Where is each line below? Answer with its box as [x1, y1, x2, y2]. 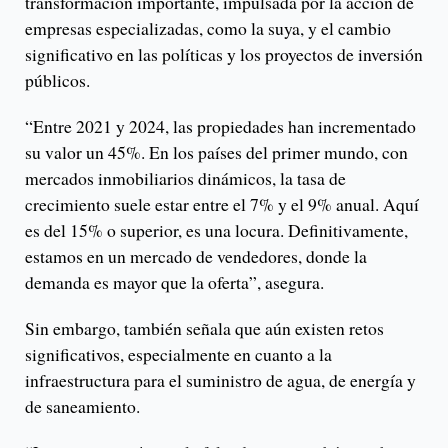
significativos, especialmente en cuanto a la [25, 341, 332, 366]
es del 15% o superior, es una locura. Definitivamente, [25, 217, 408, 242]
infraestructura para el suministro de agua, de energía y [25, 367, 416, 392]
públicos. [25, 67, 90, 92]
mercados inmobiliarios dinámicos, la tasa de [25, 165, 346, 190]
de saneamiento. [25, 393, 140, 418]
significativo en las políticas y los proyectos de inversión [25, 41, 423, 66]
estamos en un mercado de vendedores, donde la [25, 243, 367, 268]
